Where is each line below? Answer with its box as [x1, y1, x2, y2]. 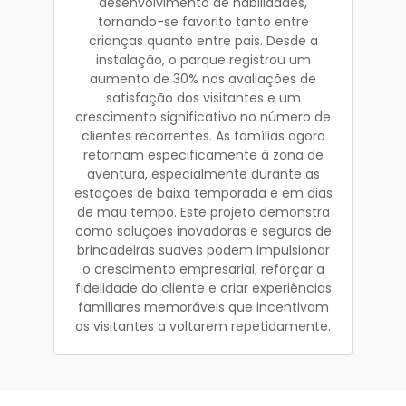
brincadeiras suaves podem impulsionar [76, 240, 330, 259]
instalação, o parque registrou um [95, 50, 311, 69]
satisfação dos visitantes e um [105, 88, 301, 107]
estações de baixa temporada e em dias [73, 183, 333, 202]
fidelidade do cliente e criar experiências [74, 278, 332, 297]
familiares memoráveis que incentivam [77, 297, 329, 316]
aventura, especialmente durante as [86, 164, 320, 183]
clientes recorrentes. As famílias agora [81, 126, 325, 145]
